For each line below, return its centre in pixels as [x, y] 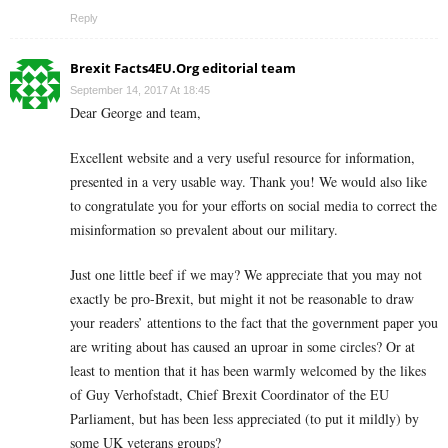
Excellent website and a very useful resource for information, [242, 158]
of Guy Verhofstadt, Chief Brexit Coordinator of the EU [229, 395]
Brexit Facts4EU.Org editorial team [183, 68]
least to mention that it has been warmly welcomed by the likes [248, 371]
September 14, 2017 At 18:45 [140, 90]
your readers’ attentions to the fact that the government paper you [254, 323]
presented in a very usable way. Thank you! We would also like [248, 182]
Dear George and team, [135, 113]
